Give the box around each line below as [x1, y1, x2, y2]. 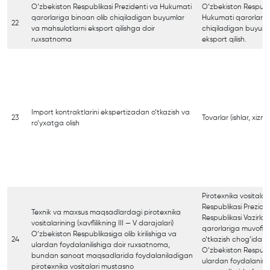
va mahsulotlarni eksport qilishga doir [31, 25, 155, 33]
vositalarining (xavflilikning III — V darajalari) [31, 219, 174, 227]
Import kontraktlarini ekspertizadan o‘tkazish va [31, 108, 190, 116]
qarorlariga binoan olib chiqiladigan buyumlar [31, 14, 184, 22]
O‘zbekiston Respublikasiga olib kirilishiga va [31, 230, 177, 238]
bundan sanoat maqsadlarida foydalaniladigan [31, 252, 193, 260]
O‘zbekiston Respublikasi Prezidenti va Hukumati [31, 3, 192, 11]
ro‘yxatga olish [31, 119, 80, 127]
